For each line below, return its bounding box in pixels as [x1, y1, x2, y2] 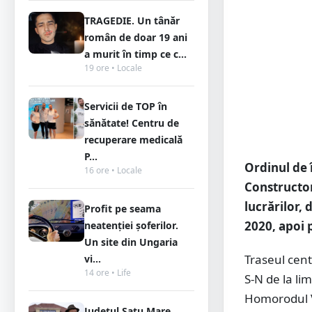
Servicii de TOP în [84, 100, 167, 113]
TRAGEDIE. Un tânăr [84, 14, 180, 27]
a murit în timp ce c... [84, 47, 187, 61]
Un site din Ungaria [84, 235, 178, 249]
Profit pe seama [84, 202, 161, 215]
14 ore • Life [84, 267, 131, 279]
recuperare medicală [84, 133, 182, 146]
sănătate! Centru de [84, 116, 179, 130]
